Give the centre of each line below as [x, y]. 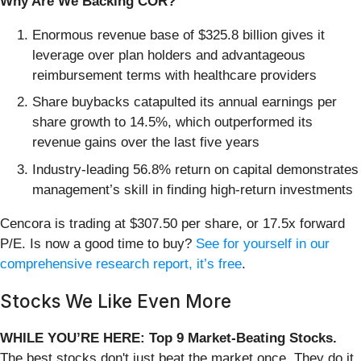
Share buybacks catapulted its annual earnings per [185, 102]
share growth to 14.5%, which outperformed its [172, 122]
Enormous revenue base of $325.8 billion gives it [178, 35]
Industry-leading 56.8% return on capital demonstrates [195, 169]
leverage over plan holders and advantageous [169, 55]
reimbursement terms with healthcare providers [174, 75]
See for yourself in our [263, 243]
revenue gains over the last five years [146, 143]
